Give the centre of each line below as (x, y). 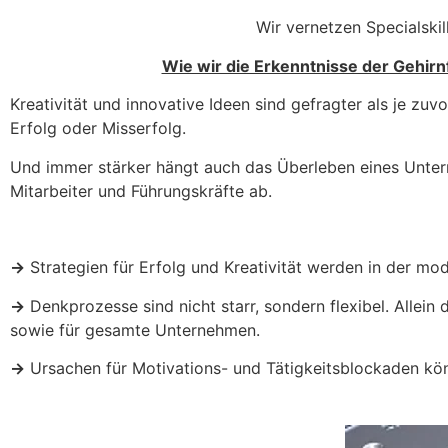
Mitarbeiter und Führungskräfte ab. (141, 190)
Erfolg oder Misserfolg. (98, 128)
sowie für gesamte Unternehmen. (135, 329)
